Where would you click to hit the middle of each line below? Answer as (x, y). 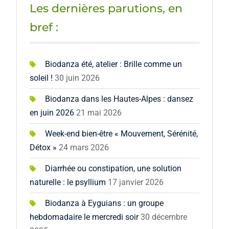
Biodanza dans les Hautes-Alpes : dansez (119, 99)
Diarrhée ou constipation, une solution (113, 169)
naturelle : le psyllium (67, 182)
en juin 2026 (52, 113)
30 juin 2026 (77, 78)
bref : (44, 28)
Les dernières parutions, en (106, 9)
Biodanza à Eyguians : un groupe (104, 203)
